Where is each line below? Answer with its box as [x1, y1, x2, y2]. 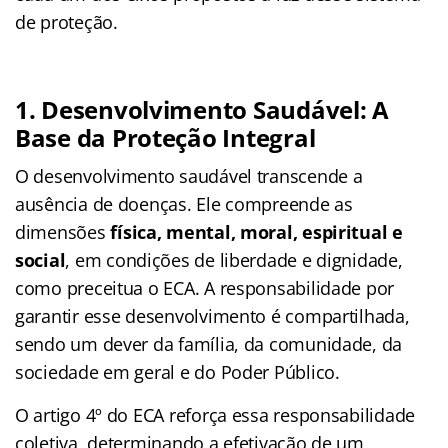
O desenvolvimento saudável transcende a [15, 163, 363, 188]
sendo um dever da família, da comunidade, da [15, 331, 403, 356]
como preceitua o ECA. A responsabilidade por [15, 275, 395, 300]
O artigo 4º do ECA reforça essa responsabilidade [15, 402, 416, 427]
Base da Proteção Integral [15, 120, 316, 154]
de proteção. [15, 9, 118, 34]
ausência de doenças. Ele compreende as [15, 191, 353, 216]
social [15, 247, 66, 272]
